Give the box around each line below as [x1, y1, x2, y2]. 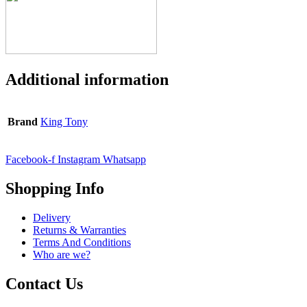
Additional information [5, 71, 169, 89]
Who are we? [33, 248, 90, 260]
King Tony [40, 116, 88, 128]
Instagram [58, 153, 100, 166]
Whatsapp [103, 153, 146, 166]
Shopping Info [5, 180, 104, 197]
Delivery [33, 211, 71, 223]
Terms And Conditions [33, 236, 131, 248]
